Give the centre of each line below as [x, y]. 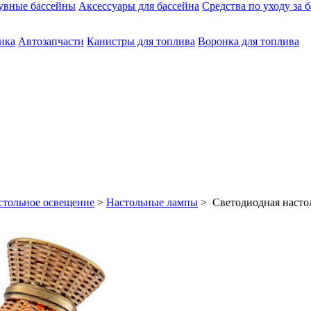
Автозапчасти [51, 41]
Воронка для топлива [249, 41]
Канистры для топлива [141, 41]
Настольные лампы [152, 202]
